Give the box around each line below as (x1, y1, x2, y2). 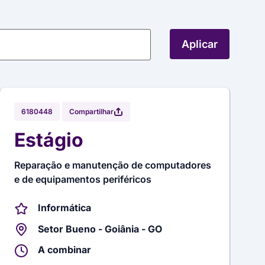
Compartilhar (69, 107, 114, 116)
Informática (38, 202, 92, 214)
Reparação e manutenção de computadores (14, 159, 212, 171)
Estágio (14, 128, 84, 151)
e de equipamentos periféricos (14, 173, 152, 185)
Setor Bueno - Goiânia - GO (38, 222, 163, 235)
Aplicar (182, 38, 218, 50)
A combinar (38, 244, 92, 256)
